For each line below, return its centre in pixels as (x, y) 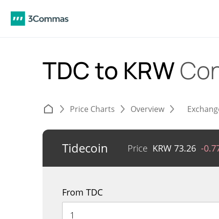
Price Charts (92, 109)
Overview (147, 109)
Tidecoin (85, 148)
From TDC (82, 192)
